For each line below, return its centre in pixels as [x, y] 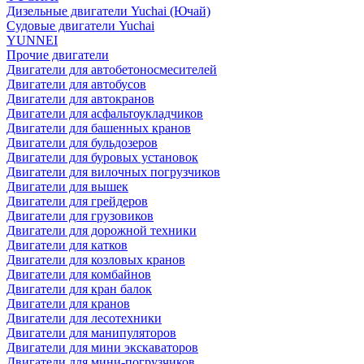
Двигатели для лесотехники [84, 318]
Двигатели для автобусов [76, 84]
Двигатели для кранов [68, 303]
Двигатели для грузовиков [80, 216]
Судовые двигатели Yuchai [80, 26]
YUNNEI [32, 40]
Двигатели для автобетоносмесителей [112, 69]
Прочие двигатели [58, 55]
